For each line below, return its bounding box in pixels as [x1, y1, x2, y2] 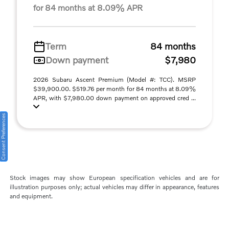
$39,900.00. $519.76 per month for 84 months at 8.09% [33, 85, 196, 93]
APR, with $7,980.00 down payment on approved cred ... [33, 94, 196, 102]
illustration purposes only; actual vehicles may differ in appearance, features [10, 183, 219, 191]
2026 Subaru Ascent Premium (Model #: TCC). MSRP [33, 76, 196, 84]
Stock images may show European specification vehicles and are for [10, 174, 219, 182]
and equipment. [10, 192, 53, 200]
